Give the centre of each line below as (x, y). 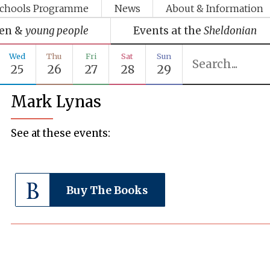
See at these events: (61, 133)
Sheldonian (230, 30)
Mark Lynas (56, 102)
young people (57, 30)
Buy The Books (107, 190)
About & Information (215, 9)
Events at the (167, 30)
